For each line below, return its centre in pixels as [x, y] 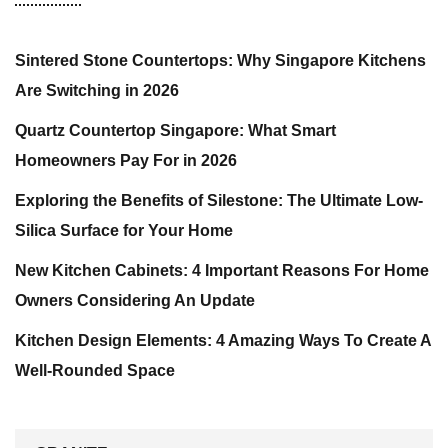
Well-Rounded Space [95, 370]
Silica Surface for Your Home [124, 230]
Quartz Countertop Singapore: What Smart [175, 130]
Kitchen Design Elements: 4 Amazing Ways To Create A [223, 340]
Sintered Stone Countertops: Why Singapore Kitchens [220, 60]
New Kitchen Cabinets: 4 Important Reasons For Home [222, 270]
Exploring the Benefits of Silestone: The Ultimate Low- [219, 200]
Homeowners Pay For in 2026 [126, 160]
